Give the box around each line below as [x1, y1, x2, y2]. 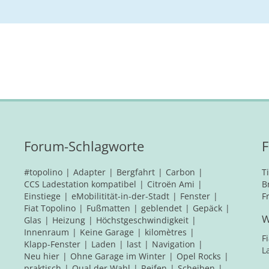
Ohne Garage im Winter [70, 250, 166, 262]
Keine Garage [80, 226, 134, 238]
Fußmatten [86, 202, 130, 214]
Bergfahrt [116, 166, 155, 178]
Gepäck [193, 202, 222, 214]
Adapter [73, 166, 106, 178]
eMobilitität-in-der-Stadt [71, 190, 169, 202]
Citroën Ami [147, 178, 195, 190]
